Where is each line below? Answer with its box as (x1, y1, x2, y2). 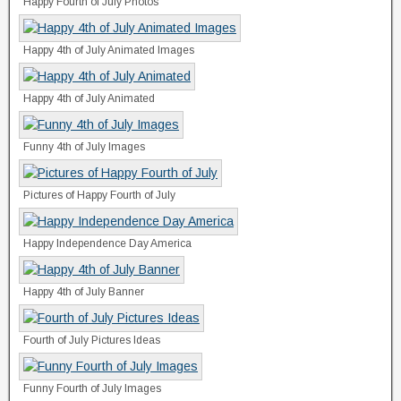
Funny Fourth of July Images (23, 381, 161, 395)
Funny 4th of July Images (23, 140, 145, 153)
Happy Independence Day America (23, 236, 192, 250)
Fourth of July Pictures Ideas (23, 333, 160, 346)
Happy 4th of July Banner (23, 285, 144, 298)
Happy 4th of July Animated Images (23, 43, 194, 56)
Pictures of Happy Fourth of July (23, 188, 175, 201)
